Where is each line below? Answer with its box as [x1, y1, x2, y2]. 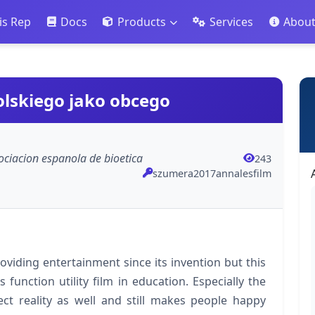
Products [117, 14, 166, 30]
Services [210, 14, 254, 30]
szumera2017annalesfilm [153, 166, 271, 180]
